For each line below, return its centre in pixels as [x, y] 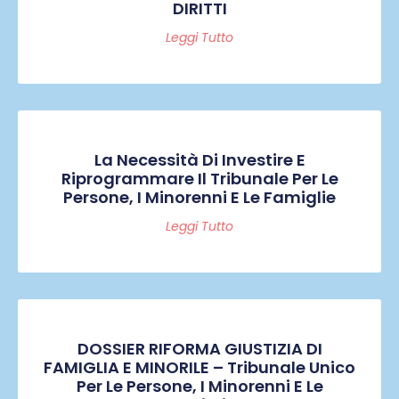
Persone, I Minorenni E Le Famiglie [199, 198]
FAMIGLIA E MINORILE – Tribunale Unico [199, 368]
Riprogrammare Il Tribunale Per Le [199, 179]
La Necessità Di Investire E [199, 160]
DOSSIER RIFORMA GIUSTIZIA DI [199, 349]
